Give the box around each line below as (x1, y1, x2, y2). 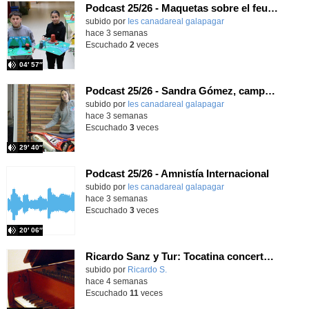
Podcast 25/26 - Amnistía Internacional (85, 167, 269, 179)
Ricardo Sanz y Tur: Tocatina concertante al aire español (263, 250, 274, 262)
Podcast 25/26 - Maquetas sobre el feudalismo (267, 1, 278, 14)
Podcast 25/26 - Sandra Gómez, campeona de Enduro (264, 84, 275, 97)
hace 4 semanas (85, 277, 148, 286)
